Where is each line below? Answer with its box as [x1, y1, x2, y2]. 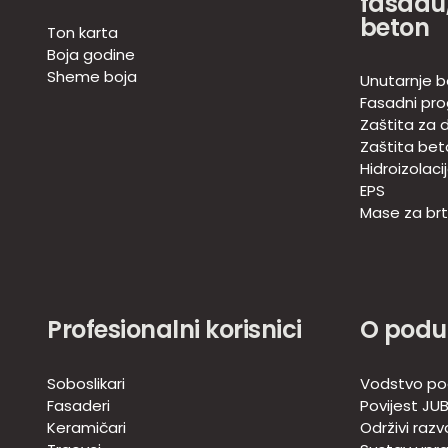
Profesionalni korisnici [47, 313, 302, 347]
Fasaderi [47, 395, 110, 417]
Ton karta [47, 22, 118, 44]
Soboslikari [47, 373, 125, 395]
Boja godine [47, 44, 135, 66]
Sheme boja [47, 66, 137, 88]
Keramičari [47, 417, 126, 439]
